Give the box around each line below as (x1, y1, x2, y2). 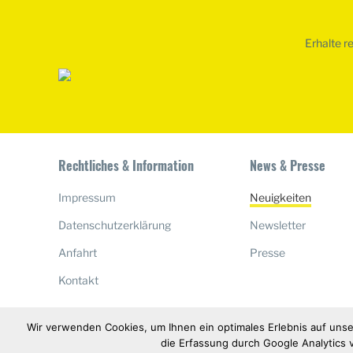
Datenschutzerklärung (58, 217, 171, 232)
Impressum (58, 190, 116, 204)
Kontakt (58, 273, 98, 287)
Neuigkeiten (250, 190, 312, 204)
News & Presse (250, 155, 326, 175)
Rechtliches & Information (58, 155, 194, 175)
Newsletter (250, 217, 307, 232)
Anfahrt (58, 245, 97, 259)
